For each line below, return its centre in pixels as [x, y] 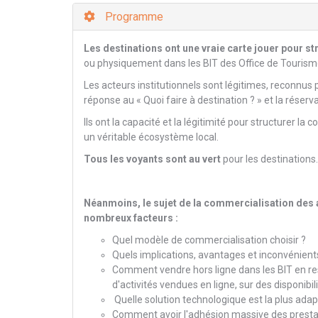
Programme [133, 17]
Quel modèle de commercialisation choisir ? [209, 240]
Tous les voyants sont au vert [152, 159]
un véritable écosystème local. [151, 137]
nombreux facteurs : [131, 218]
